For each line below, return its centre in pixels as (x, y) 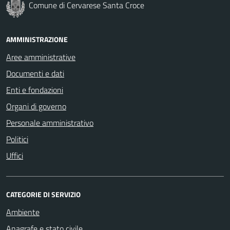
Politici (17, 139)
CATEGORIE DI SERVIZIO (43, 194)
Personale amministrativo (50, 122)
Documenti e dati (35, 73)
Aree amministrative (41, 57)
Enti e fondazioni (35, 90)
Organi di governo (36, 106)
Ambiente (23, 212)
